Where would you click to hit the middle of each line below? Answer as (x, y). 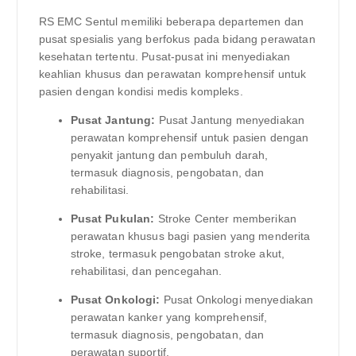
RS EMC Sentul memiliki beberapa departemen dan (171, 21)
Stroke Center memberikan (226, 218)
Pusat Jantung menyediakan (230, 120)
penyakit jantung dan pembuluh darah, (169, 155)
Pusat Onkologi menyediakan (237, 299)
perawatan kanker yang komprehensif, (169, 317)
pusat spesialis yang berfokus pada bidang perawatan (177, 39)
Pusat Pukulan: (112, 218)
